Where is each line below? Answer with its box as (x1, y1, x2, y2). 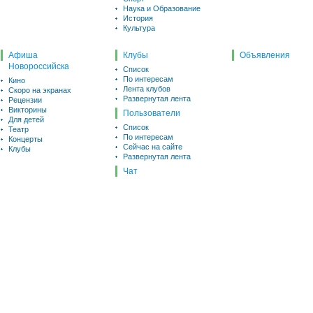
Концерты (8, 135, 43, 143)
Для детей (8, 115, 44, 124)
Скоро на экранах (8, 86, 71, 94)
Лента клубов (123, 85, 170, 93)
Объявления (240, 50, 290, 60)
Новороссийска (8, 61, 69, 71)
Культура (123, 24, 155, 32)
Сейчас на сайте (123, 143, 182, 151)
